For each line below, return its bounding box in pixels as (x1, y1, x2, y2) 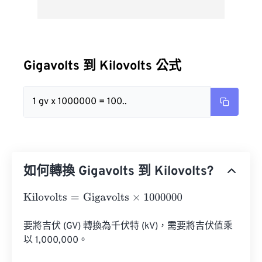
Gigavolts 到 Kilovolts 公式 (23, 58, 181, 74)
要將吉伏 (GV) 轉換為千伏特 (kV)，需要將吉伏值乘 (23, 220, 233, 232)
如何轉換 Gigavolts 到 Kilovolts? (23, 164, 213, 180)
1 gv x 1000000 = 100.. (33, 96, 127, 108)
